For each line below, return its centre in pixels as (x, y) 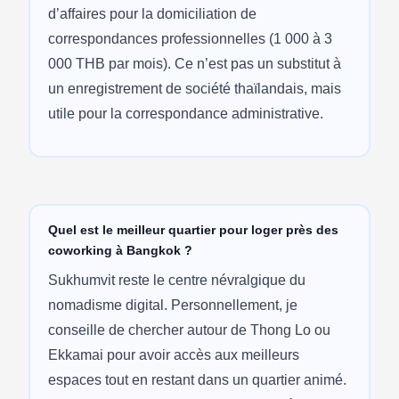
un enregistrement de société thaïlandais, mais (194, 88)
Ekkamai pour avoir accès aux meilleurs (173, 354)
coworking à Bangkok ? (120, 250)
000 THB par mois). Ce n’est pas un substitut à (194, 63)
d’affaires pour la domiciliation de (152, 13)
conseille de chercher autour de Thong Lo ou (189, 330)
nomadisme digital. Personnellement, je (172, 305)
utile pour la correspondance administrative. (185, 113)
